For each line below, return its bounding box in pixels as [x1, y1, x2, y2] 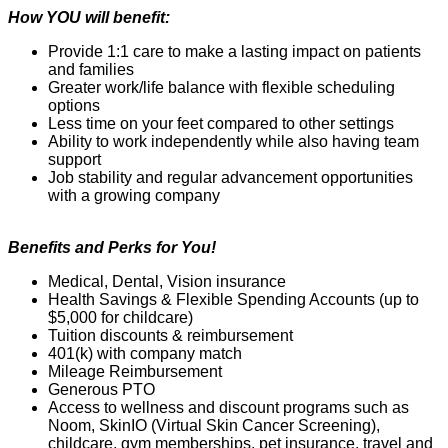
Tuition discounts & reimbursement [48, 327, 293, 345]
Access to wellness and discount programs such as [48, 399, 409, 417]
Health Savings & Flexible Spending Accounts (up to [48, 291, 419, 309]
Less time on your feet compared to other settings [48, 115, 394, 133]
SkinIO [99, 417, 147, 435]
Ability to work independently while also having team [48, 133, 419, 151]
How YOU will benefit [8, 9, 165, 27]
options [48, 97, 100, 115]
